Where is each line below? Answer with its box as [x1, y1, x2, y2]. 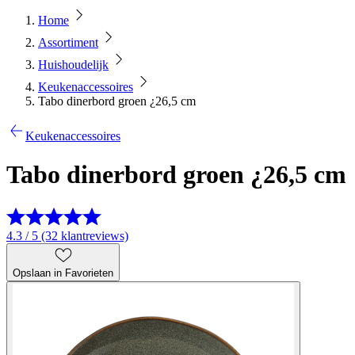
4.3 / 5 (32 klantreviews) [6, 228, 128, 242]
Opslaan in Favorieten [13, 266, 113, 279]
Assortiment [38, 36, 98, 49]
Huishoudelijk [38, 58, 109, 71]
